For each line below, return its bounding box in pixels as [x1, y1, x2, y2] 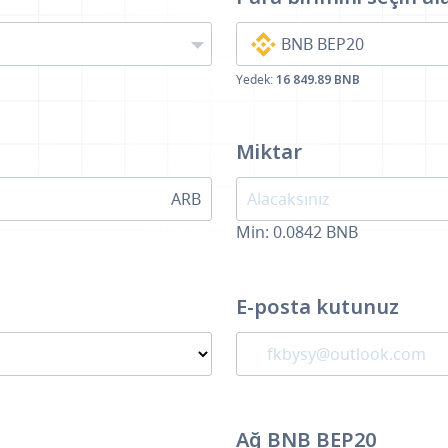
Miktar [236, 138, 302, 165]
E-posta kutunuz [236, 293, 399, 320]
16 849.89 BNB [276, 71, 360, 88]
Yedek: [236, 71, 276, 88]
